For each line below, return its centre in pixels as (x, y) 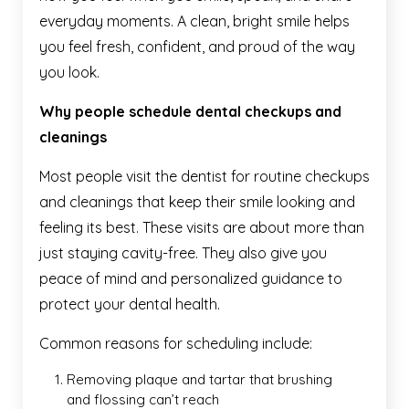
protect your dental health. (130, 304)
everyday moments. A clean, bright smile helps (194, 21)
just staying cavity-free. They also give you (183, 252)
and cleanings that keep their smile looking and (197, 201)
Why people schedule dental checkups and (190, 111)
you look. (69, 72)
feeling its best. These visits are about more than (202, 227)
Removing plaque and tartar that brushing (199, 379)
